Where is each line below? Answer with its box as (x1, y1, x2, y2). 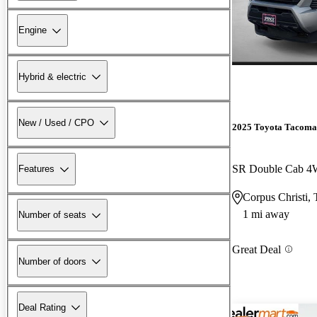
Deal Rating (18, 301, 66, 313)
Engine (18, 25, 47, 36)
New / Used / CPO (18, 117, 94, 128)
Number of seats (18, 209, 86, 221)
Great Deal (232, 243, 281, 255)
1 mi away (243, 207, 289, 220)
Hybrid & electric (18, 71, 86, 82)
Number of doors (18, 255, 86, 267)
